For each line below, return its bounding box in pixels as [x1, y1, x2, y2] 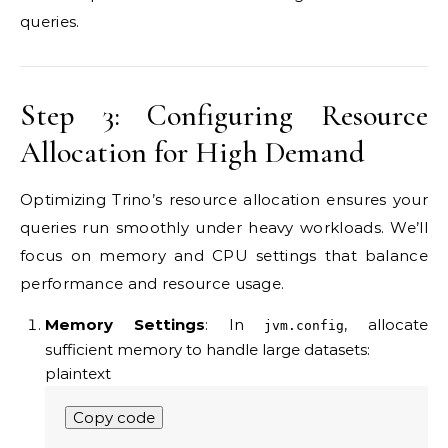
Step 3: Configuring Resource [20, 97, 428, 135]
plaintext [45, 364, 111, 384]
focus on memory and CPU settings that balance [20, 246, 428, 266]
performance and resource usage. [20, 274, 285, 294]
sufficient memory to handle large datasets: [45, 340, 370, 360]
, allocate [344, 315, 428, 335]
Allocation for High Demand [20, 134, 365, 172]
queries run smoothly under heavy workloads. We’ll [20, 218, 428, 238]
